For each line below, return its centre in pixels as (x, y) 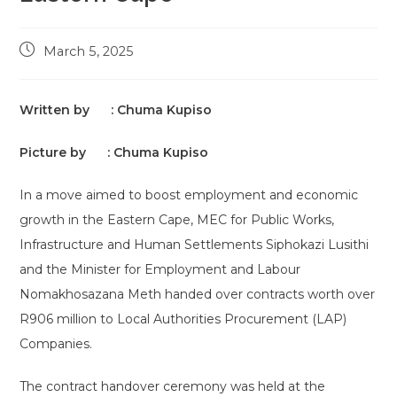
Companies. (56, 344)
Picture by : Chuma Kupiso (114, 152)
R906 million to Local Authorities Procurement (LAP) (183, 319)
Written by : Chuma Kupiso (116, 110)
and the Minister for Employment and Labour (160, 269)
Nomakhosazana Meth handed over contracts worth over (198, 294)
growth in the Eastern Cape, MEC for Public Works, (177, 220)
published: (50, 68)
